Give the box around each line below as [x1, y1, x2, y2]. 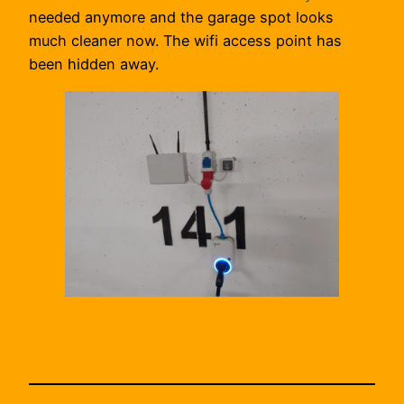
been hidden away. [29, 55, 159, 74]
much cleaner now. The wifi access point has [29, 32, 342, 50]
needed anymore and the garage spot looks [29, 8, 334, 27]
